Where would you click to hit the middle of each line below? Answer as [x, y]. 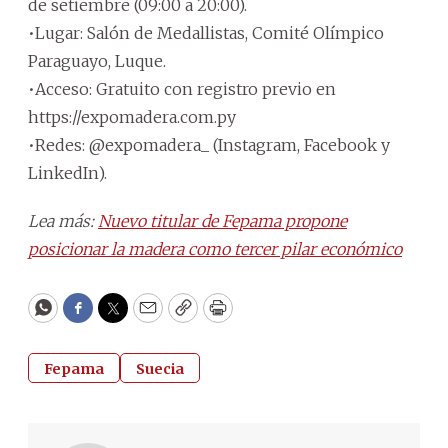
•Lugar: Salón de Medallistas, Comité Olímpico [206, 32]
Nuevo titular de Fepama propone [222, 220]
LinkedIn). [67, 172]
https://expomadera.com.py [132, 116]
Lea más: [63, 220]
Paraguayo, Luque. [97, 60]
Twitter [145, 317]
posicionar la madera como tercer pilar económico [215, 248]
